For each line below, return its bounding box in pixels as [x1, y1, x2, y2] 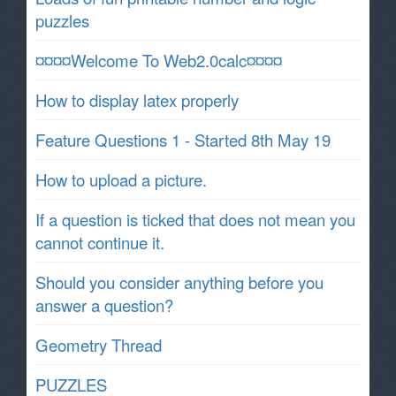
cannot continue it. [35, 230, 164, 254]
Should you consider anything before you [35, 270, 324, 293]
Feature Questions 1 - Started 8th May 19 [35, 127, 331, 151]
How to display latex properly [35, 88, 239, 111]
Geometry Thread [35, 332, 162, 356]
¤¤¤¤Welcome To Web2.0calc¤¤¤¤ [35, 48, 282, 72]
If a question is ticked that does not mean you [35, 207, 355, 231]
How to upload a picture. [35, 167, 207, 191]
